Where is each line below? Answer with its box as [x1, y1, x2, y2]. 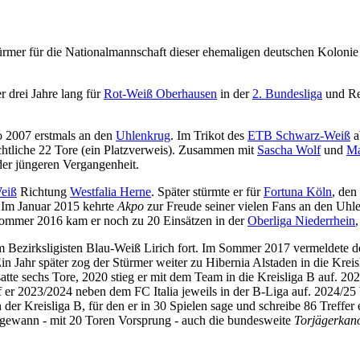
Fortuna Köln [264, 184, 332, 198]
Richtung [17, 184, 70, 198]
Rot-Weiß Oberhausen [104, 86, 217, 100]
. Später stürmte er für [151, 184, 264, 198]
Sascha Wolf [257, 142, 321, 157]
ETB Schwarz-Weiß [247, 128, 350, 142]
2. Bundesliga [252, 86, 322, 100]
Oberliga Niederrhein [247, 213, 355, 227]
